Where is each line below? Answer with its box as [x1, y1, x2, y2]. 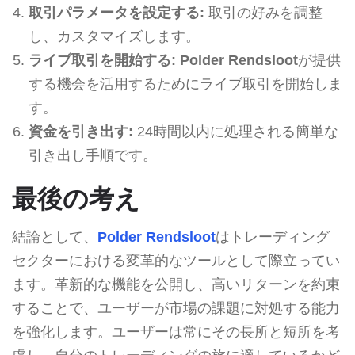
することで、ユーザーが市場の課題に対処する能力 [12, 300, 340, 316]
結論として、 [12, 228, 97, 245]
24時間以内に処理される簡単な [132, 123, 338, 139]
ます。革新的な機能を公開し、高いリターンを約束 [12, 276, 340, 292]
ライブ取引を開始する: [28, 52, 176, 68]
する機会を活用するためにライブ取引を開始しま [28, 75, 342, 92]
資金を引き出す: [28, 123, 133, 139]
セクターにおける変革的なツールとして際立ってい [12, 252, 340, 269]
